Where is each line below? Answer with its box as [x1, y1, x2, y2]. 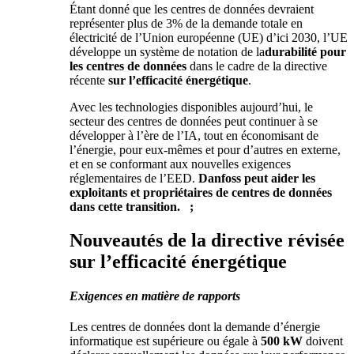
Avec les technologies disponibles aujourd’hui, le [70, 100, 313, 114]
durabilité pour [265, 44, 346, 58]
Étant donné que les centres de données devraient [70, 2, 314, 16]
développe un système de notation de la [70, 44, 265, 58]
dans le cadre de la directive [186, 58, 327, 73]
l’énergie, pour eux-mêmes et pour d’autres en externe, [70, 142, 341, 156]
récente [70, 73, 108, 87]
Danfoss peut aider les [198, 171, 315, 185]
